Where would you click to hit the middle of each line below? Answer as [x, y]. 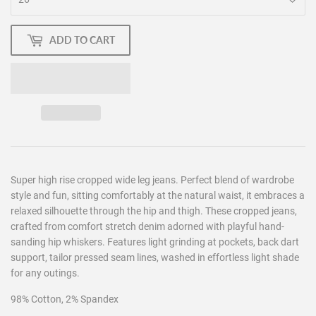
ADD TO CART [82, 40]
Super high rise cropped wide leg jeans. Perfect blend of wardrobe [152, 180]
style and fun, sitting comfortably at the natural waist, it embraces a [158, 195]
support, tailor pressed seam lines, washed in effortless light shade [155, 257]
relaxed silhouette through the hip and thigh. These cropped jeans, [154, 211]
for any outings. [45, 273]
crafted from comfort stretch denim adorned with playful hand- [147, 226]
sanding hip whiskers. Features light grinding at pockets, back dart [155, 242]
